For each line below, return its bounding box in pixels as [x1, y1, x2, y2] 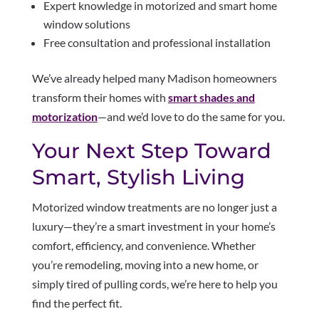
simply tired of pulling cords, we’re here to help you [31, 276, 278, 291]
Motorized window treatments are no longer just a [31, 199, 277, 214]
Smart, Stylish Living [31, 164, 245, 189]
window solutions [43, 16, 130, 31]
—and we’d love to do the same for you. [97, 109, 285, 123]
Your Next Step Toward [31, 137, 271, 163]
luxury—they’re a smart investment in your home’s [31, 219, 276, 233]
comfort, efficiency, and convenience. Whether [31, 238, 256, 252]
